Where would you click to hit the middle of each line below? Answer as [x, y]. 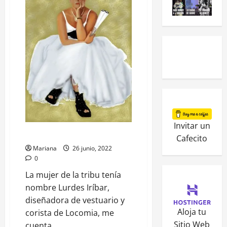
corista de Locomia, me [70, 213]
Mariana [45, 148]
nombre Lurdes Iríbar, [67, 188]
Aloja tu [192, 212]
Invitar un [192, 125]
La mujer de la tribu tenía [73, 175]
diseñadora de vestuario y [75, 200]
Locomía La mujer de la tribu [73, 136]
